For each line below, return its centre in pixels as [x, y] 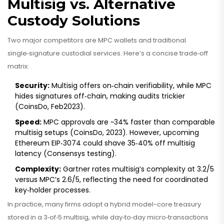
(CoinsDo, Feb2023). [50, 107]
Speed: [28, 122]
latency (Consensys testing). [66, 154]
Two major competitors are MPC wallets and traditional [97, 40]
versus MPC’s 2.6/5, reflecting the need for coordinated [111, 180]
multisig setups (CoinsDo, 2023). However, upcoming [107, 133]
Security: [32, 86]
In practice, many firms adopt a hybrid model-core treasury [104, 204]
